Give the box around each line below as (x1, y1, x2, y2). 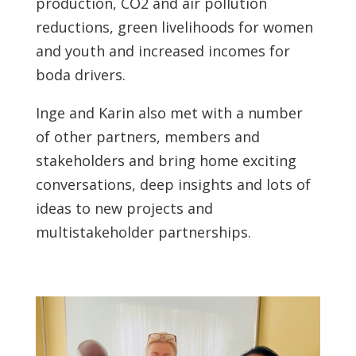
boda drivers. (35, 65, 126, 84)
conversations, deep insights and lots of (35, 175, 311, 194)
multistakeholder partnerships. (35, 222, 251, 242)
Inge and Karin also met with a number (35, 103, 303, 122)
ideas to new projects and (35, 199, 213, 218)
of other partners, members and (35, 127, 260, 146)
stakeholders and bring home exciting (35, 151, 296, 170)
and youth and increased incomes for (35, 41, 290, 60)
